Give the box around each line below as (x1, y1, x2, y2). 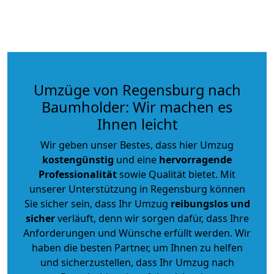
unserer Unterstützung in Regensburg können (29, 182, 245, 196)
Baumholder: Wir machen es (42, 97, 232, 117)
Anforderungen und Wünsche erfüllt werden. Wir (23, 226, 251, 240)
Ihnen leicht (97, 114, 177, 134)
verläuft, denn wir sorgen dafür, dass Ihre (54, 211, 249, 225)
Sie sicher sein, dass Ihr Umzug (24, 196, 171, 210)
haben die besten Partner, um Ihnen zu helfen (31, 240, 243, 254)
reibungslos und (170, 196, 250, 210)
